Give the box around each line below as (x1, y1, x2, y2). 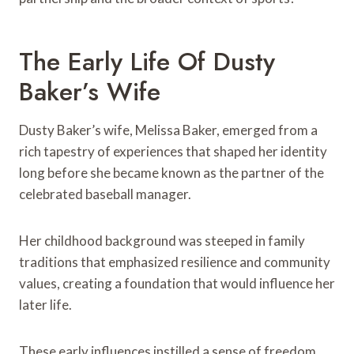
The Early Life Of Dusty (19, 43, 275, 80)
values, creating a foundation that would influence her (19, 274, 335, 292)
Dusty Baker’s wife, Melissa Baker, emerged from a (19, 121, 318, 138)
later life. (19, 296, 72, 313)
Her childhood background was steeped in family (19, 232, 305, 249)
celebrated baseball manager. (19, 185, 191, 202)
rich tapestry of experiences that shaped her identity (19, 142, 327, 160)
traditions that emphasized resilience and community (19, 253, 330, 270)
